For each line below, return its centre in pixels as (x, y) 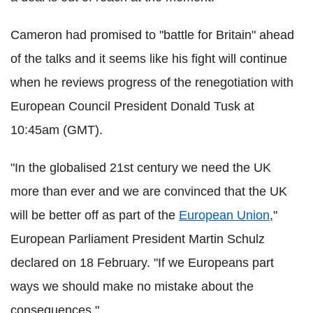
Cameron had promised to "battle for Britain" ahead (152, 35)
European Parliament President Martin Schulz (138, 239)
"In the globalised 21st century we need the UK (141, 168)
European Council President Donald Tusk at (132, 107)
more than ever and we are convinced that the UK (149, 192)
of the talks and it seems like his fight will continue (149, 59)
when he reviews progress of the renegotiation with (152, 83)
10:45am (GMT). (57, 130)
